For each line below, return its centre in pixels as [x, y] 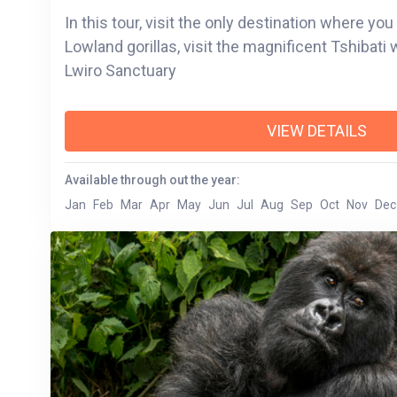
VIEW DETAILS [316, 131]
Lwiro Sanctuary [121, 71]
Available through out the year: [152, 180]
